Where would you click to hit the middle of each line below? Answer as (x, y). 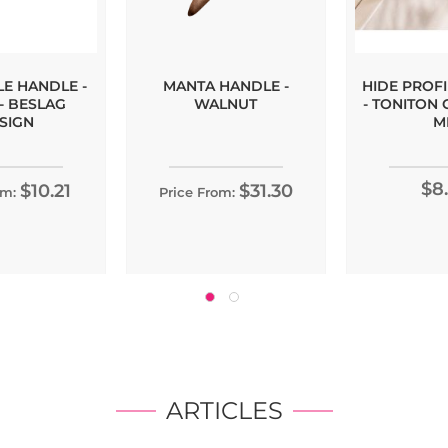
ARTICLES (224, 410)
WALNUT (225, 103)
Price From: (196, 191)
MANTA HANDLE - (225, 85)
